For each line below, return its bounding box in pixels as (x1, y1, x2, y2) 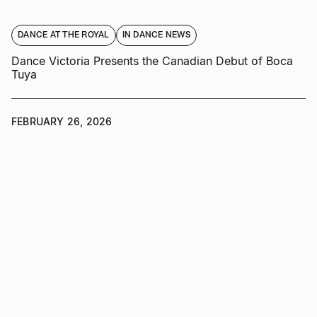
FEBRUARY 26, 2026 (11, 115, 113, 128)
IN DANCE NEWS (122, 31, 190, 40)
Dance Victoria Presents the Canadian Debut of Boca (11, 54, 293, 69)
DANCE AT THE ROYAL (18, 31, 110, 40)
